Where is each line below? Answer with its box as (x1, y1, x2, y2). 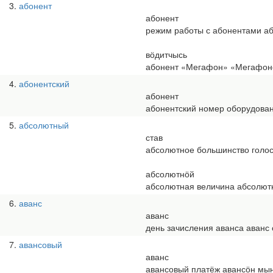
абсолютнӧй (146, 168, 194, 180)
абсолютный (19, 119, 69, 131)
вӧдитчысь (146, 48, 187, 60)
